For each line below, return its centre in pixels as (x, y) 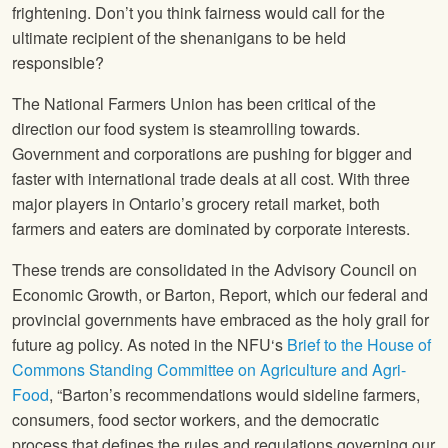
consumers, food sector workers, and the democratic (195, 420)
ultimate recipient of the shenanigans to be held (179, 38)
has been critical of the (294, 104)
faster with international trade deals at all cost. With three (211, 179)
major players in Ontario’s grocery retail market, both (196, 204)
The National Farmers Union (112, 104)
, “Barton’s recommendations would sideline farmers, (234, 395)
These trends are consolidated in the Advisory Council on (214, 270)
